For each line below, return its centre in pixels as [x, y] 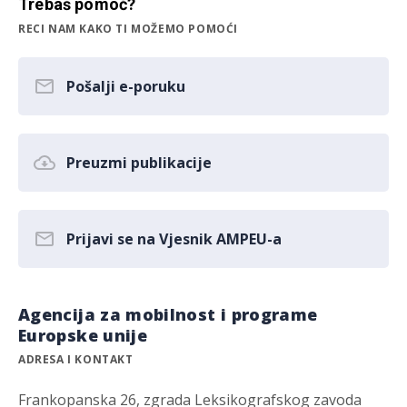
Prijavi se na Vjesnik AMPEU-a [174, 239]
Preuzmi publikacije [139, 163]
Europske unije [83, 335]
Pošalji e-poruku [126, 86]
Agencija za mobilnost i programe [168, 314]
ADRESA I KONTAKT [76, 359]
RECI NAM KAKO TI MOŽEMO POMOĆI [129, 29]
